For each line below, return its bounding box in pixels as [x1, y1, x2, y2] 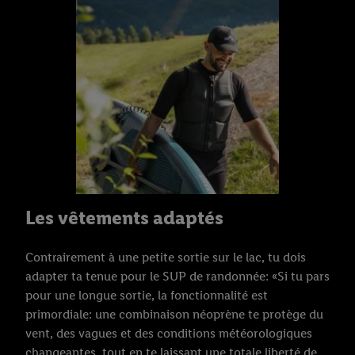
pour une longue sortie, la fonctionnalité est [25, 288, 268, 303]
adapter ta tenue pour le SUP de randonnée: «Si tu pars [25, 269, 330, 284]
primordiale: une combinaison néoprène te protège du [25, 307, 323, 323]
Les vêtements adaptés [25, 206, 223, 230]
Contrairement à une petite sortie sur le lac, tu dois [25, 250, 306, 265]
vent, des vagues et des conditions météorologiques [25, 326, 312, 342]
